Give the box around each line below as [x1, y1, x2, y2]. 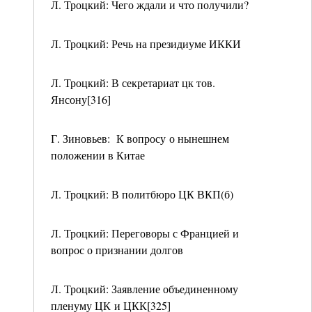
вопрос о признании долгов [51, 242, 183, 257]
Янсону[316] [51, 92, 111, 107]
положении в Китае [51, 148, 145, 162]
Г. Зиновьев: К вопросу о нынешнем [51, 131, 229, 146]
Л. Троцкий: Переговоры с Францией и [51, 226, 239, 240]
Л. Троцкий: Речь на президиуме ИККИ [51, 36, 241, 51]
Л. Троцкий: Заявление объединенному [51, 281, 238, 296]
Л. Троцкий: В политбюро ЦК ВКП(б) [51, 187, 233, 201]
